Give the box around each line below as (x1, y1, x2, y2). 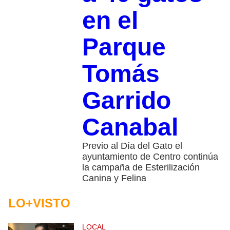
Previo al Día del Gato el (82, 141, 182, 151)
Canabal (82, 113, 178, 141)
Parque (82, 33, 166, 61)
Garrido (82, 87, 171, 114)
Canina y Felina (82, 173, 146, 184)
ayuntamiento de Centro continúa (82, 151, 218, 162)
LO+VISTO (8, 196, 70, 210)
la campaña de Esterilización (82, 162, 200, 173)
